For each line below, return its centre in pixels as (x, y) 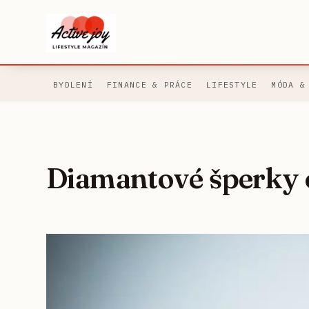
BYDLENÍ (73, 85)
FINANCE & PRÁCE (149, 85)
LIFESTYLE (232, 85)
